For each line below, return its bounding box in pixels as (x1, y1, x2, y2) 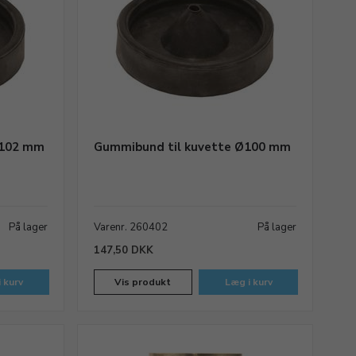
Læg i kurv (224, 276, 273, 288)
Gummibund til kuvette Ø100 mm (93, 139, 291, 155)
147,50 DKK (93, 243, 153, 257)
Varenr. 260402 (93, 220, 168, 234)
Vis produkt (114, 276, 172, 288)
